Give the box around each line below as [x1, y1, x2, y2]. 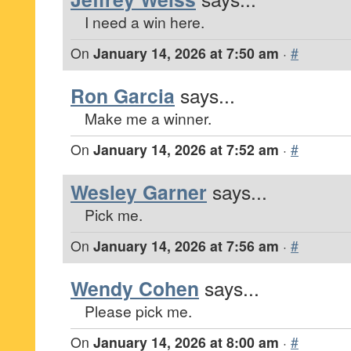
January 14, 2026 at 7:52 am [93, 139, 279, 159]
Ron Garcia [71, 81, 175, 110]
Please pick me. [85, 300, 192, 321]
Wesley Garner [71, 178, 207, 206]
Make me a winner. [85, 107, 212, 128]
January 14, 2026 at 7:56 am [93, 236, 279, 255]
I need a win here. [85, 11, 204, 32]
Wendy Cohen [71, 274, 199, 302]
